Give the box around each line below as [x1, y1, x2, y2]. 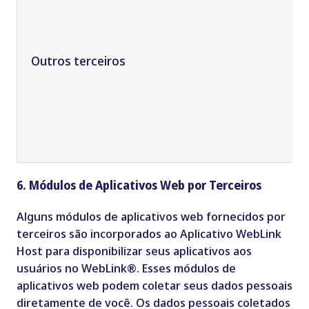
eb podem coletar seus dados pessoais [85, 277, 292, 294]
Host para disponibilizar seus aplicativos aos [16, 243, 252, 259]
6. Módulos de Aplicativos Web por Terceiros [16, 177, 261, 194]
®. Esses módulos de [126, 260, 236, 277]
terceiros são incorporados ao [16, 226, 180, 242]
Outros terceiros [30, 52, 126, 70]
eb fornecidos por [189, 208, 286, 225]
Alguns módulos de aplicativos [16, 208, 181, 225]
